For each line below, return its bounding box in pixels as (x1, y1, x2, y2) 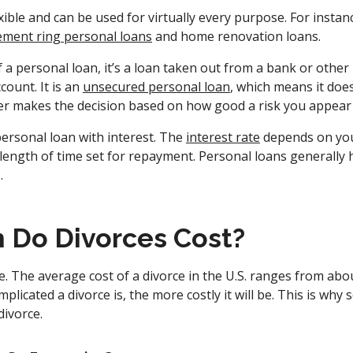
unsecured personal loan (83, 78, 230, 95)
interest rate (186, 128, 260, 146)
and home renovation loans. (152, 28, 321, 45)
